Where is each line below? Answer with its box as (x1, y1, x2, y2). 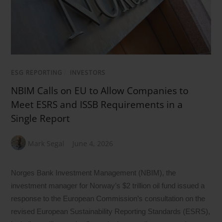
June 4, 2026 (72, 138, 113, 148)
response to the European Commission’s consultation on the (11, 194, 206, 203)
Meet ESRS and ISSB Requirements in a (11, 98, 183, 111)
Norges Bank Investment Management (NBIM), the (11, 168, 176, 177)
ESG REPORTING (11, 68, 63, 77)
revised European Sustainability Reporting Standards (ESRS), (11, 207, 211, 216)
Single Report (11, 111, 70, 125)
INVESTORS (70, 68, 106, 77)
